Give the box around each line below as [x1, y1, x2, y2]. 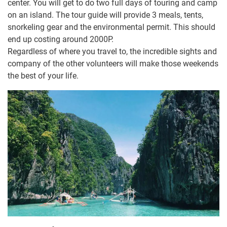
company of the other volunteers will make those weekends [8, 59, 218, 69]
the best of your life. [8, 71, 79, 81]
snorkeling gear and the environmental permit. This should [8, 22, 215, 32]
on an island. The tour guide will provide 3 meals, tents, [8, 10, 203, 20]
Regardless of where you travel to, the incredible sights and [8, 47, 217, 57]
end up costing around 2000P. [8, 34, 113, 45]
